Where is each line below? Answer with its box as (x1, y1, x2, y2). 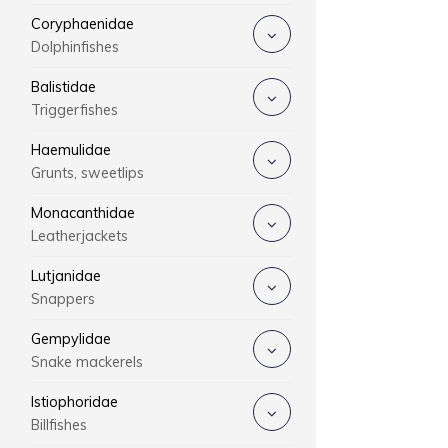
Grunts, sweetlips (30, 164, 144, 182)
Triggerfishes (30, 101, 118, 119)
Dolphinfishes (30, 38, 119, 56)
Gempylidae (30, 330, 111, 348)
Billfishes (30, 416, 87, 434)
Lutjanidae (30, 267, 101, 285)
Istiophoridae (30, 393, 118, 411)
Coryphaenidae (30, 15, 134, 33)
